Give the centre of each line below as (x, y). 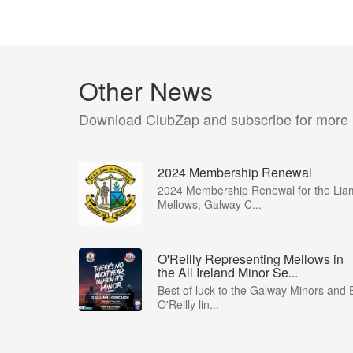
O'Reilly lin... (188, 304)
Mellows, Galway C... (210, 204)
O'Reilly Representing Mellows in (251, 259)
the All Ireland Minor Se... (228, 272)
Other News (146, 90)
